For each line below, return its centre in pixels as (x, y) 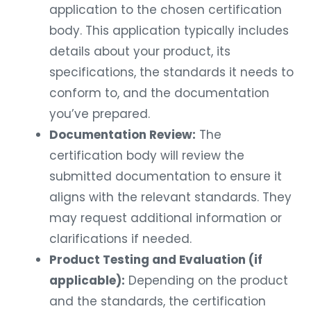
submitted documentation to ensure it (166, 174)
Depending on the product (207, 278)
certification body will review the (147, 153)
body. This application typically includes (169, 28)
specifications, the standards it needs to (171, 70)
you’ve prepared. (100, 111)
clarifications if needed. (120, 236)
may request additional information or (166, 216)
